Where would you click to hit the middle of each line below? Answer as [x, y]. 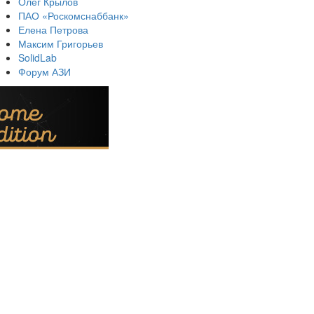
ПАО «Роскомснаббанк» [74, 16]
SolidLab [37, 58]
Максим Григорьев [61, 44]
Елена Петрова [53, 30]
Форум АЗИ [45, 72]
